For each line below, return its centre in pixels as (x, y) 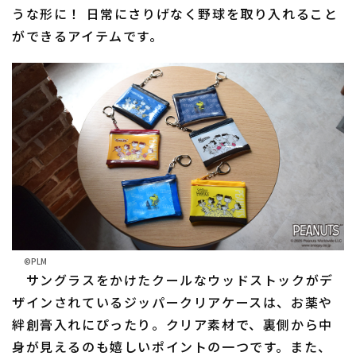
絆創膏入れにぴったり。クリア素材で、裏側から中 (172, 324)
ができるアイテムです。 (88, 36)
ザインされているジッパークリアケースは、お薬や (172, 302)
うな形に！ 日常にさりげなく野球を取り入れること (175, 14)
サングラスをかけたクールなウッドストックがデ (173, 279)
